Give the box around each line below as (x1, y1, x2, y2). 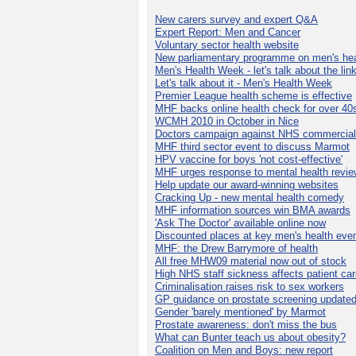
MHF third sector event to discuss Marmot (155, 141, 350, 153)
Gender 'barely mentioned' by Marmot (155, 306, 326, 319)
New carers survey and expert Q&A (155, 14, 318, 26)
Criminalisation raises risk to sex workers (155, 281, 344, 293)
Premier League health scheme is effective (155, 90, 352, 103)
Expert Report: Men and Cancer (155, 26, 300, 39)
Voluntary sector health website (155, 39, 299, 52)
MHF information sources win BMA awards (155, 204, 350, 217)
